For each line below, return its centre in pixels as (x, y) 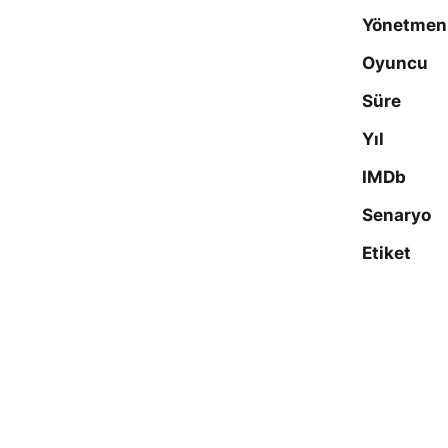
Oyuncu (395, 63)
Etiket (386, 253)
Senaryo (396, 215)
